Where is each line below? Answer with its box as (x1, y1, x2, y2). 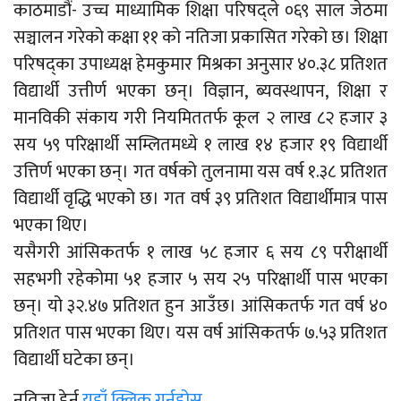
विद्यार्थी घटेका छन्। (13, 345, 135, 375)
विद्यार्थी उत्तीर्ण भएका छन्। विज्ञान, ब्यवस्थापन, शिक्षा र (13, 76, 388, 107)
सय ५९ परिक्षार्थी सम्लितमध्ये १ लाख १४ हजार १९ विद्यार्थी (13, 130, 388, 160)
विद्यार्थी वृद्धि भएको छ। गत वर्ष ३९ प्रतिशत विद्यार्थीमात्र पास (13, 183, 388, 214)
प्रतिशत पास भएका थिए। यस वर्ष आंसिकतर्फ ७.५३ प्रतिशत (13, 318, 388, 348)
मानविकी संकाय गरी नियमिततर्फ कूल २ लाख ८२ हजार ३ (13, 103, 388, 133)
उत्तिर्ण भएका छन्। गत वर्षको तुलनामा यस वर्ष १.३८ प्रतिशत (13, 157, 388, 187)
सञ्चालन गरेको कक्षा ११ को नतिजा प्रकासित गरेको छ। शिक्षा (13, 22, 388, 53)
